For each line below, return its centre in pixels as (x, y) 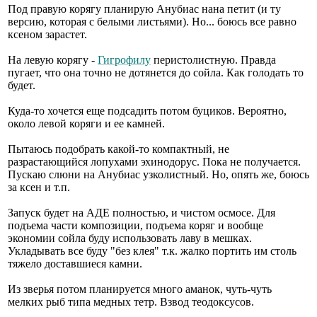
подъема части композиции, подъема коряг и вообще (136, 225)
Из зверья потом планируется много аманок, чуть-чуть (140, 289)
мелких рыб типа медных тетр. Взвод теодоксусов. (131, 301)
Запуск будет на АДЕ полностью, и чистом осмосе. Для (142, 212)
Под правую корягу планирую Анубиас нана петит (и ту (144, 8)
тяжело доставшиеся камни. (75, 263)
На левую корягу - (53, 59)
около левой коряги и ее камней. (86, 123)
